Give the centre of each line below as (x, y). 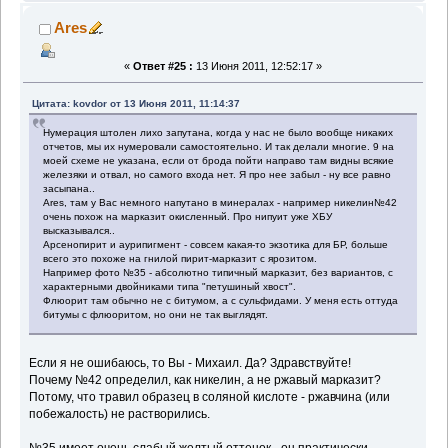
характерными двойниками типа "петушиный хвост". (170, 287)
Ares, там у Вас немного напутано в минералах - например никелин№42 (220, 203)
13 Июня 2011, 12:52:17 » (257, 66)
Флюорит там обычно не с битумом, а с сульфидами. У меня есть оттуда (221, 301)
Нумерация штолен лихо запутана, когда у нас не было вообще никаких (218, 133)
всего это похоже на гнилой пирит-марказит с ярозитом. (180, 259)
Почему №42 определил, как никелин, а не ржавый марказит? (205, 380)
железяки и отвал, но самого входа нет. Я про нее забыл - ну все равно (217, 175)
